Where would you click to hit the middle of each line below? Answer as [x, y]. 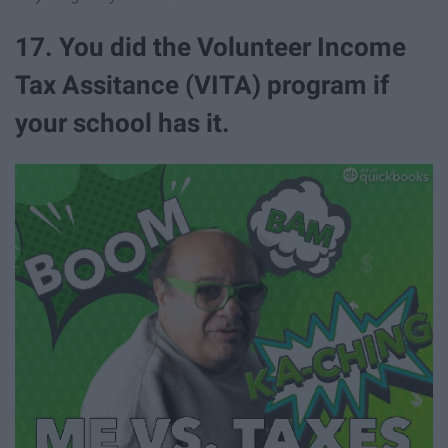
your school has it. [122, 123]
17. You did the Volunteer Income [210, 47]
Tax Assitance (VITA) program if [202, 85]
